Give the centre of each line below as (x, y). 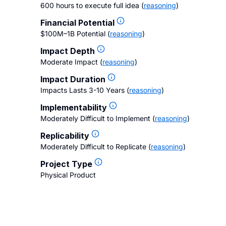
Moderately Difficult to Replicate (93, 147)
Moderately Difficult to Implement (95, 118)
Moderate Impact (69, 62)
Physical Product (68, 175)
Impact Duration (73, 79)
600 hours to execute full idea (90, 5)
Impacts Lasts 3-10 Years (82, 90)
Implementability (74, 107)
